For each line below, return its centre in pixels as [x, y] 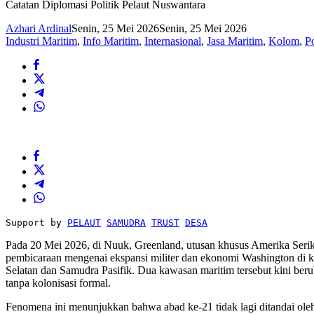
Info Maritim [111, 41]
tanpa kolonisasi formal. [58, 283]
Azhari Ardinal [39, 29]
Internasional [173, 41]
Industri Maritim [41, 41]
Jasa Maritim [235, 41]
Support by [36, 223]
